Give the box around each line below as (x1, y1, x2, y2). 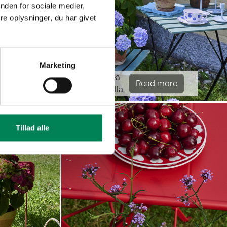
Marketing (40, 61, 75, 70)
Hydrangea (78, 72, 121, 82)
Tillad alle (15, 123, 49, 132)
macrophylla (75, 84, 123, 94)
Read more (136, 78, 178, 88)
